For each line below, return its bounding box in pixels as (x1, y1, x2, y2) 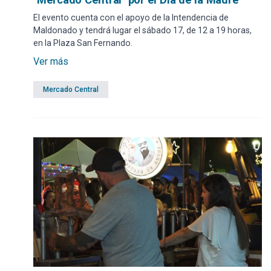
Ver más (33, 56, 68, 68)
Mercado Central (43, 85, 99, 94)
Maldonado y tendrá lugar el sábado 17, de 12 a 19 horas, (33, 25, 252, 36)
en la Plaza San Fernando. (33, 38, 132, 48)
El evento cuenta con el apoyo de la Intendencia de (33, 13, 229, 23)
